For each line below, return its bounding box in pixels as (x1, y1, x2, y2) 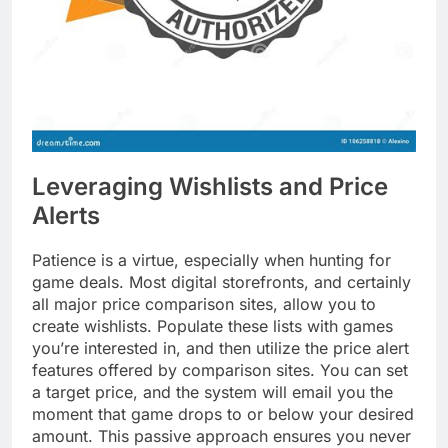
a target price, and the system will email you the (32, 382, 393, 403)
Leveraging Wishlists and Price (32, 171, 388, 201)
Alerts (32, 200, 100, 230)
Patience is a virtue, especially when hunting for (32, 250, 391, 271)
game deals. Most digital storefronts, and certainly (32, 272, 411, 293)
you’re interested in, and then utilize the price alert (32, 338, 409, 359)
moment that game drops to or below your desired (32, 404, 414, 425)
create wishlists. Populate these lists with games (32, 316, 393, 337)
